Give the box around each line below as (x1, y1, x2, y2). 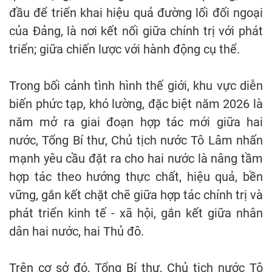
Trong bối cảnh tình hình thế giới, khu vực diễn (9, 78, 263, 93)
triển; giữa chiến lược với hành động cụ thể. (9, 42, 240, 57)
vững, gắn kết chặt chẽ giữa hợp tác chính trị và (9, 188, 263, 203)
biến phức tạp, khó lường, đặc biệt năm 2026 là (9, 97, 263, 112)
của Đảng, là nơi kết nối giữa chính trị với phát (9, 24, 263, 39)
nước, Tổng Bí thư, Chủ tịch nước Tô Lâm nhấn (9, 133, 263, 148)
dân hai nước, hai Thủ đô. (9, 224, 144, 239)
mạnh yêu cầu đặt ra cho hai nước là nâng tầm (9, 151, 263, 166)
